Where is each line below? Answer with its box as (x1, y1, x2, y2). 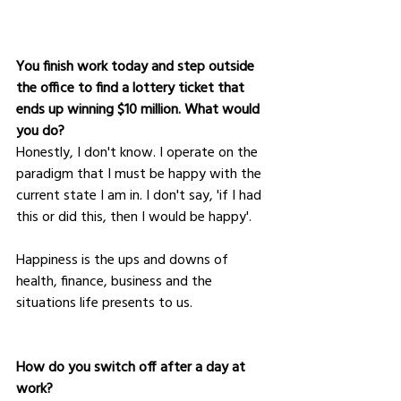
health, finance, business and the (16, 270, 216, 289)
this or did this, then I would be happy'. (16, 206, 255, 225)
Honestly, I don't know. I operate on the (16, 141, 261, 160)
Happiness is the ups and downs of (16, 249, 232, 268)
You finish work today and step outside (16, 55, 258, 74)
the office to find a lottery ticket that (16, 77, 248, 96)
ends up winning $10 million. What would (16, 98, 263, 117)
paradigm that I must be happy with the (16, 163, 265, 182)
